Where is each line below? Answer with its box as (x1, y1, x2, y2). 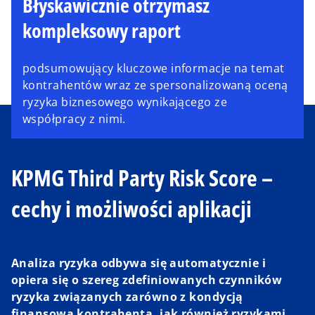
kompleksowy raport (22, 16, 181, 44)
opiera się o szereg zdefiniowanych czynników (11, 272, 283, 288)
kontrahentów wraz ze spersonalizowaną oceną (22, 77, 288, 93)
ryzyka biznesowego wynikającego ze (22, 94, 227, 110)
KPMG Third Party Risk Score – (11, 162, 273, 193)
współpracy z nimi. (22, 110, 126, 127)
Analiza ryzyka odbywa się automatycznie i (11, 255, 266, 271)
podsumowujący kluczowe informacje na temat (22, 60, 285, 76)
